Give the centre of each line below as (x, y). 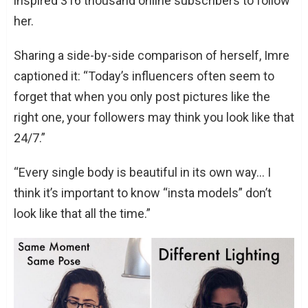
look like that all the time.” (82, 214)
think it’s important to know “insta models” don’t (143, 193)
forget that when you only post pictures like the (142, 97)
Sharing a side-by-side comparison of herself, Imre (152, 56)
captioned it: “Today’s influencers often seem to (144, 76)
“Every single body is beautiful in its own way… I (142, 173)
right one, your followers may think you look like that (154, 118)
